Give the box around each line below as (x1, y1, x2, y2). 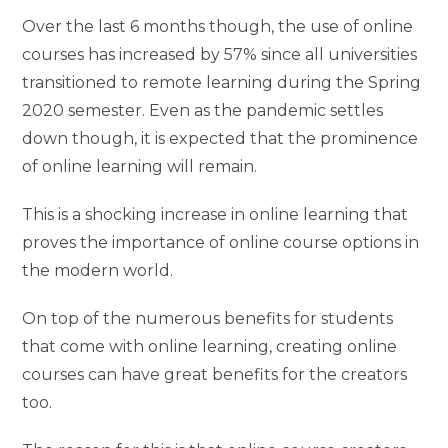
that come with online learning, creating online (22, 336, 398, 356)
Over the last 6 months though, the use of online (22, 16, 414, 36)
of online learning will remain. (22, 156, 258, 176)
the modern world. (22, 260, 174, 280)
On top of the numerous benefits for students (22, 308, 394, 328)
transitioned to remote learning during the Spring (22, 72, 422, 92)
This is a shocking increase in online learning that (22, 204, 409, 224)
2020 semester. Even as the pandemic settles (22, 100, 384, 120)
